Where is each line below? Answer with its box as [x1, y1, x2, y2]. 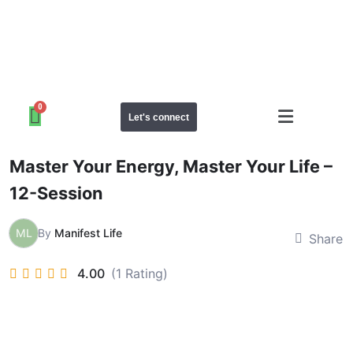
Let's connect [128, 111, 190, 123]
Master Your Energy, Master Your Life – [9, 155, 333, 176]
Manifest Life [54, 225, 122, 240]
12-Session [9, 182, 103, 203]
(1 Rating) [111, 266, 168, 282]
